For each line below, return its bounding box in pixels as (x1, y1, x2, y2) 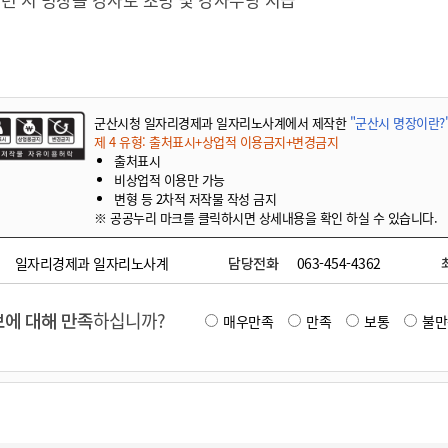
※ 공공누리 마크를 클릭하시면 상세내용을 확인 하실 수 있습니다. (94, 208, 437, 227)
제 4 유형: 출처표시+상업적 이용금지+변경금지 (94, 132, 338, 151)
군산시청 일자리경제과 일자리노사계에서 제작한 (94, 113, 350, 132)
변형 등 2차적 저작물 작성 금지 (114, 189, 276, 208)
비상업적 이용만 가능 (114, 170, 225, 189)
